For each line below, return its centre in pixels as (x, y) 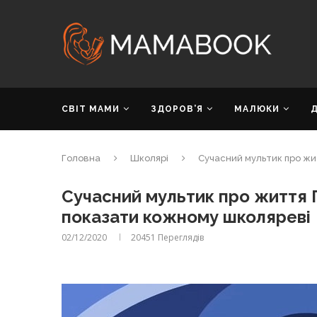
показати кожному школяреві (186, 217)
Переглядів (180, 237)
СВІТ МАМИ (91, 109)
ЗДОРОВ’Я (177, 109)
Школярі (149, 158)
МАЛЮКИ (257, 109)
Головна (81, 158)
